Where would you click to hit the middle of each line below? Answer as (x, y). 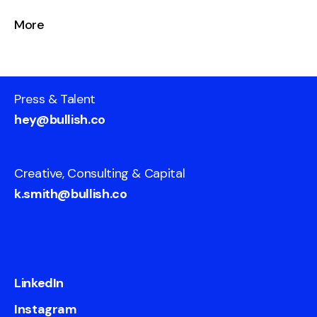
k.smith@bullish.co (71, 194)
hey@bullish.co (60, 120)
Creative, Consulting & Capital (100, 173)
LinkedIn (39, 283)
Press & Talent (55, 99)
